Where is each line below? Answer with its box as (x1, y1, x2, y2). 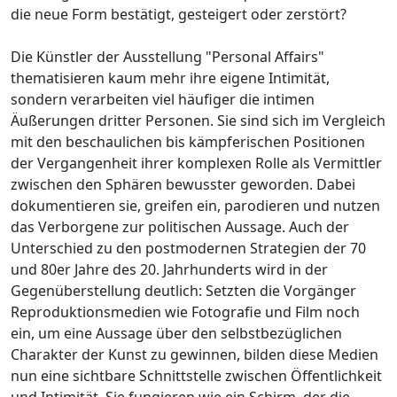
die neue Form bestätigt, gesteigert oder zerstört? (11, 4, 346, 24)
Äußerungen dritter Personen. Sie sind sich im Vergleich (11, 110, 385, 130)
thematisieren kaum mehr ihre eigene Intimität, (11, 67, 330, 88)
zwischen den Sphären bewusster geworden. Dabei (11, 174, 355, 194)
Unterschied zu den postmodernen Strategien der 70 (11, 237, 366, 258)
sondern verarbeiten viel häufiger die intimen (11, 89, 315, 109)
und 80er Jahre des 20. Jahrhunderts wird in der (11, 259, 328, 279)
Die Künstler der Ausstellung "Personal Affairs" (11, 46, 324, 66)
